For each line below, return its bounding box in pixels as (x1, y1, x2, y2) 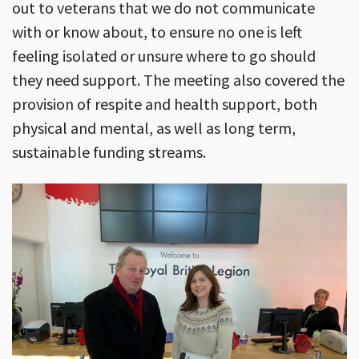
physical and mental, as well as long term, (12, 117, 296, 138)
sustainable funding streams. (12, 141, 206, 162)
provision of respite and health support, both (12, 93, 317, 114)
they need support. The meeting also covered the (12, 69, 345, 90)
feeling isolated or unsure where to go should (12, 45, 316, 66)
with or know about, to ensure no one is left (12, 21, 302, 42)
